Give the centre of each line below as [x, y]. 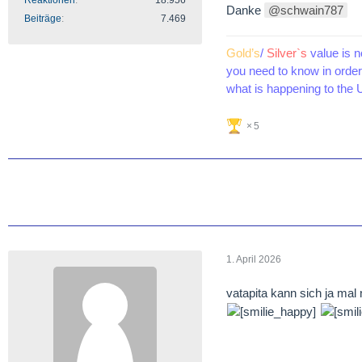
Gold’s [243, 53]
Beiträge [43, 19]
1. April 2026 [254, 259]
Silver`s [287, 53]
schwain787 [312, 11]
